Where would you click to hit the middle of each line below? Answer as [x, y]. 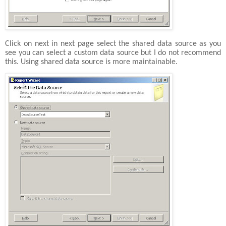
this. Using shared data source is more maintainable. [91, 62]
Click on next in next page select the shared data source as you [113, 44]
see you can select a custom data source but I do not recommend [113, 53]
